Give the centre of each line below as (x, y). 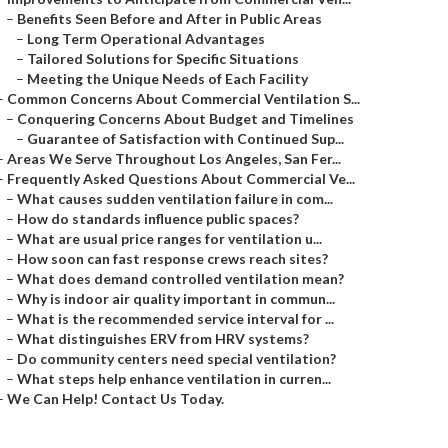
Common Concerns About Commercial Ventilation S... (183, 98)
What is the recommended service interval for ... (175, 318)
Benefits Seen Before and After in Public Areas (169, 18)
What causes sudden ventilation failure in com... (175, 198)
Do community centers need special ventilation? (176, 358)
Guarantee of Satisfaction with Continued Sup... (185, 138)
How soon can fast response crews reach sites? (172, 258)
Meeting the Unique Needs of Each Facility (167, 78)
